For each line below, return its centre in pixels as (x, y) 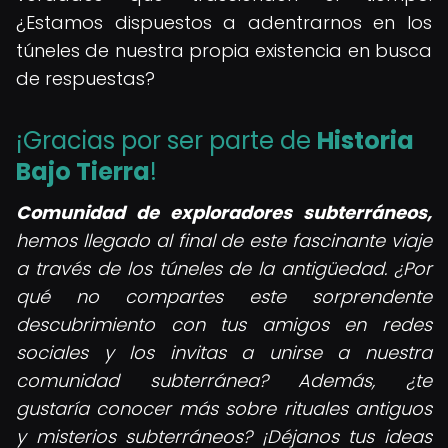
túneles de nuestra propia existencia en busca (224, 50)
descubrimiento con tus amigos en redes (224, 324)
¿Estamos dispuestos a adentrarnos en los (224, 22)
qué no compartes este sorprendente (224, 296)
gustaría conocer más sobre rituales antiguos (224, 408)
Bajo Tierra (83, 171)
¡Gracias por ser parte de (166, 140)
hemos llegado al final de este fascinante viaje (224, 240)
